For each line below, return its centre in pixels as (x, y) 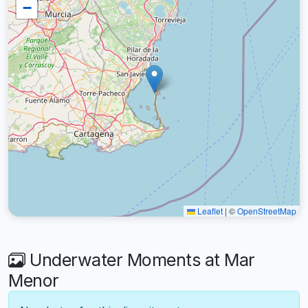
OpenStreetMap (267, 211)
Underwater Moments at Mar (140, 260)
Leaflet (209, 211)
